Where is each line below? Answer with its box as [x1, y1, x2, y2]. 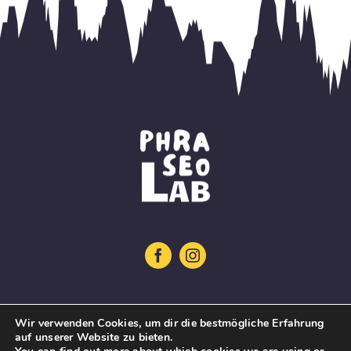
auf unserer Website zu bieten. [15, 330, 173, 345]
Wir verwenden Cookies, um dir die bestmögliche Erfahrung [15, 316, 324, 331]
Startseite [147, 302, 204, 318]
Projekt [147, 330, 190, 346]
